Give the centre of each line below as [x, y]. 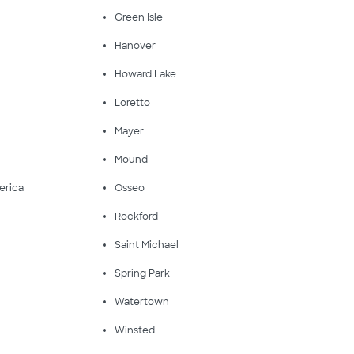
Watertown [141, 302]
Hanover [135, 46]
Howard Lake [145, 74]
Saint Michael [146, 245]
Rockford [136, 217]
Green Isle [138, 17]
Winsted [134, 330]
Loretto [132, 103]
